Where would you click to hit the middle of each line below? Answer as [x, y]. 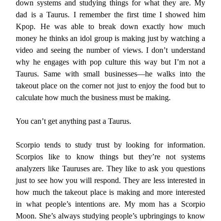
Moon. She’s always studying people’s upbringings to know [110, 216]
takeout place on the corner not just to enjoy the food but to [110, 86]
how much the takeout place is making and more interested [110, 192]
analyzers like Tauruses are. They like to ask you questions [110, 168]
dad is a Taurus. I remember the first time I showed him [110, 15]
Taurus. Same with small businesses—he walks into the [110, 74]
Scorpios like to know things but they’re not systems [110, 157]
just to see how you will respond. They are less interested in [110, 180]
